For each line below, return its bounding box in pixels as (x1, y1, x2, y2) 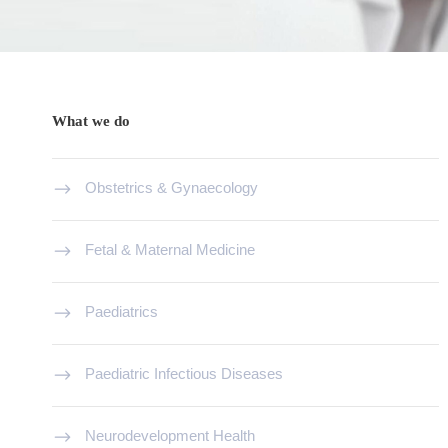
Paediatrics (85, 303, 158, 321)
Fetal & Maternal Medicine (85, 241, 255, 259)
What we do (52, 112, 130, 129)
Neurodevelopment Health (85, 427, 255, 445)
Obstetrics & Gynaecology (85, 179, 258, 197)
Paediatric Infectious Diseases (85, 365, 283, 383)
